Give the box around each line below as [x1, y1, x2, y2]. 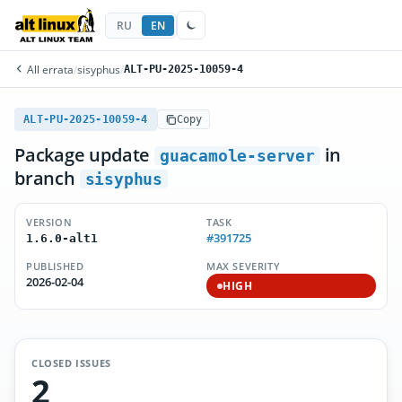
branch [14, 166, 80, 190]
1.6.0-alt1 [26, 232, 98, 245]
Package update [14, 143, 154, 167]
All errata [24, 62, 74, 76]
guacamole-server [160, 146, 315, 165]
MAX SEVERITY [206, 259, 281, 273]
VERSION [26, 215, 73, 229]
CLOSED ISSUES [31, 356, 111, 370]
